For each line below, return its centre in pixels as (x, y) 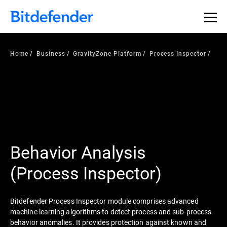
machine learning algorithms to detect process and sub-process (111, 211)
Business (51, 53)
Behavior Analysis (78, 152)
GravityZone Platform (107, 53)
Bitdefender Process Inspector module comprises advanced (104, 201)
